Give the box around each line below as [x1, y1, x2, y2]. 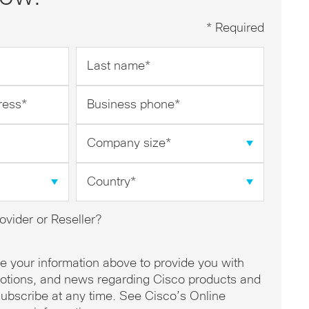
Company [74, 126, 128, 139]
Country [74, 164, 119, 177]
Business [74, 87, 125, 100]
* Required [206, 22, 264, 35]
